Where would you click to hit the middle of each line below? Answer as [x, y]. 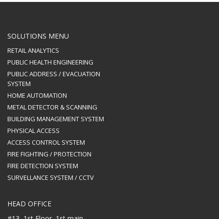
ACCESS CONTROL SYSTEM [46, 142]
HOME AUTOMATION [37, 95]
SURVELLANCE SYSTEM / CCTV [51, 177]
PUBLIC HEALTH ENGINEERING [50, 62]
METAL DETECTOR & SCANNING [52, 107]
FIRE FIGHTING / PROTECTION [49, 154]
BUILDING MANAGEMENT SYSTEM [56, 119]
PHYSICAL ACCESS [33, 130]
